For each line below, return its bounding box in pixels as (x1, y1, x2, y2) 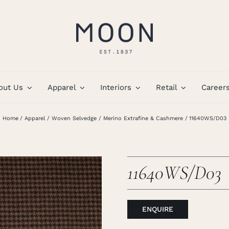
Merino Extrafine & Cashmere (103, 115, 183, 122)
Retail (155, 83, 177, 92)
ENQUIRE (142, 205, 174, 213)
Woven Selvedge (51, 115, 97, 122)
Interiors (100, 83, 131, 92)
